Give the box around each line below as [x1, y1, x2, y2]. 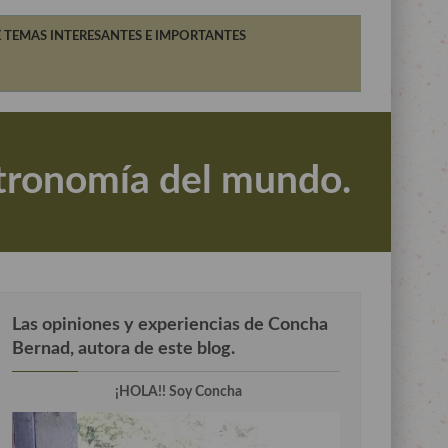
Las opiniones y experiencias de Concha [12, 316, 328, 333]
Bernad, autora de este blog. [12, 340, 235, 357]
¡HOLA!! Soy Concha [114, 385, 242, 399]
